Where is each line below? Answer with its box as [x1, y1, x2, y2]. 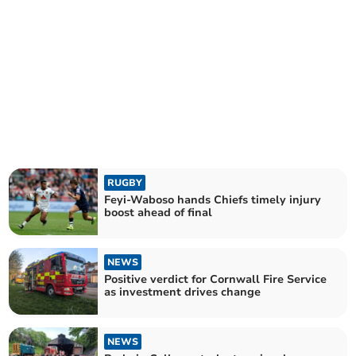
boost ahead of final [104, 204, 213, 220]
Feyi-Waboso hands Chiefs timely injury [104, 192, 323, 207]
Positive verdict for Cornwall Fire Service [104, 272, 327, 287]
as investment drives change [104, 284, 261, 300]
